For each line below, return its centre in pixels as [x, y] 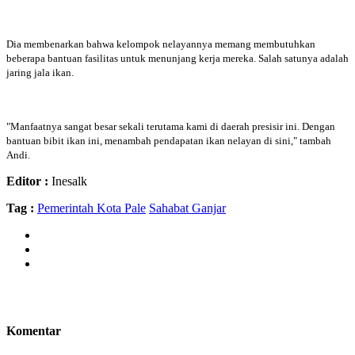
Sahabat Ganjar [187, 208]
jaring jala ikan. [41, 72]
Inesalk [68, 181]
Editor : [27, 181]
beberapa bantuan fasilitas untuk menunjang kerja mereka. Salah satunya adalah [177, 58]
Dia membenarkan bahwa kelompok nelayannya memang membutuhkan [161, 44]
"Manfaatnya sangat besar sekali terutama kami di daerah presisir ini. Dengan [171, 126]
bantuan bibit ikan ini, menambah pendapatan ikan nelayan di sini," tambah [169, 140]
